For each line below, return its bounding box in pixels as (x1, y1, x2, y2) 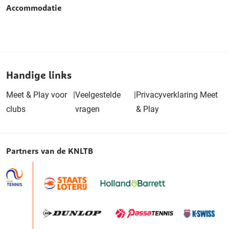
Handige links (6, 68, 72, 81)
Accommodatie (6, 2, 62, 13)
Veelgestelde (75, 89, 121, 100)
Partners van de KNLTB (6, 145, 93, 156)
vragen (75, 104, 100, 114)
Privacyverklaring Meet (135, 89, 218, 100)
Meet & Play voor (6, 89, 67, 100)
